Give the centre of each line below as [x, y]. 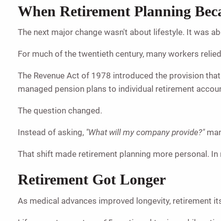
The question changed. [60, 110]
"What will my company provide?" [146, 132]
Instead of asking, [51, 132]
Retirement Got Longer [92, 179]
